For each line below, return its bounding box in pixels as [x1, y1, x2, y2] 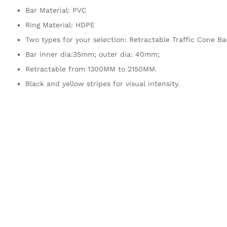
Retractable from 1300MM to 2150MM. [25, 64, 157, 73]
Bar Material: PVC [25, 6, 87, 14]
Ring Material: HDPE [25, 20, 95, 29]
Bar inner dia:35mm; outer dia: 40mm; [25, 50, 160, 58]
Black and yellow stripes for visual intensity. [25, 79, 180, 88]
